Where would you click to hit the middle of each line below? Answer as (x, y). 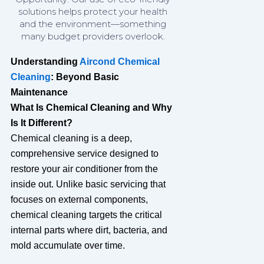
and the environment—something (93, 24)
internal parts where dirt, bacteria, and (89, 230)
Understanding (45, 61)
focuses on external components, (79, 199)
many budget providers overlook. (93, 36)
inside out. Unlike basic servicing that (88, 184)
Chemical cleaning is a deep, (71, 138)
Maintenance (39, 92)
